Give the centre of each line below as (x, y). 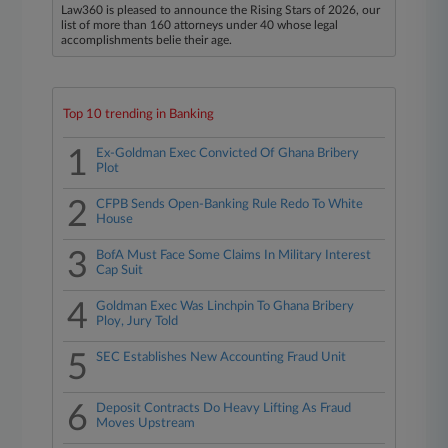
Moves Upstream (146, 423)
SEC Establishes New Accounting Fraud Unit (221, 357)
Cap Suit (120, 270)
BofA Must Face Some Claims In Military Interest (234, 255)
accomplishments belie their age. (147, 40)
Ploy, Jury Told (137, 321)
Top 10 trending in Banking (139, 114)
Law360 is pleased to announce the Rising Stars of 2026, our (221, 10)
